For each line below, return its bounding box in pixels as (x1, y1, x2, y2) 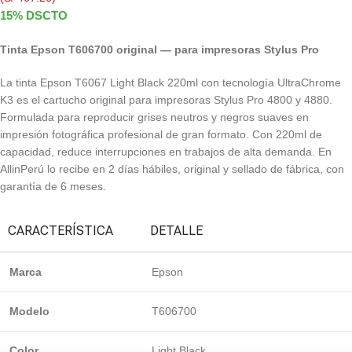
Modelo (9, 305, 49, 318)
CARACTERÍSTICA (8, 223, 113, 239)
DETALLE (150, 223, 203, 239)
